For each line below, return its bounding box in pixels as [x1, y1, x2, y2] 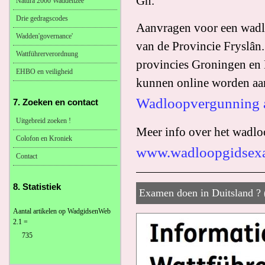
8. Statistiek [13, 182, 61, 192]
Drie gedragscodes [16, 14, 68, 22]
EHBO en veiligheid [16, 67, 73, 76]
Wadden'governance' [16, 32, 73, 40]
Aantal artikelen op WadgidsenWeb [13, 207, 111, 215]
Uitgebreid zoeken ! [16, 117, 71, 125]
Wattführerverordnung [16, 50, 78, 58]
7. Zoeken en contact [13, 97, 98, 107]
